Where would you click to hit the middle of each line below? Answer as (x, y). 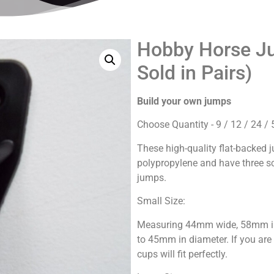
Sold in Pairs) (194, 73)
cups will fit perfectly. (182, 254)
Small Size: (161, 201)
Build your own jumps (184, 101)
